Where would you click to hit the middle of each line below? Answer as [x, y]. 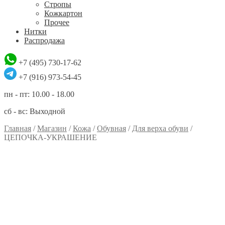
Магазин [52, 128]
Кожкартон [63, 13]
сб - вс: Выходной [35, 111]
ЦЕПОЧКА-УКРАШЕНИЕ [50, 137]
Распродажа [44, 40]
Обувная [111, 128]
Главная [18, 128]
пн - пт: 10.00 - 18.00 [39, 94]
